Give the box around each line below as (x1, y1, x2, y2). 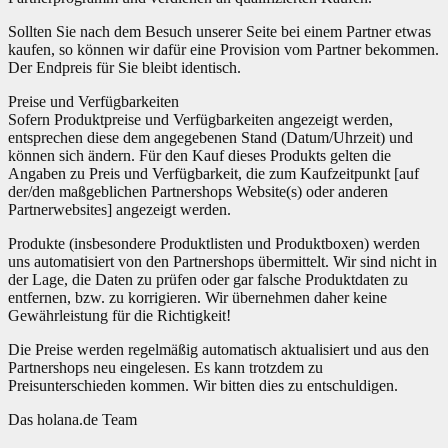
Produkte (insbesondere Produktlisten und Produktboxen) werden (8, 235, 420, 252)
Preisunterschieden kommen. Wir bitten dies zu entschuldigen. (8, 377, 398, 394)
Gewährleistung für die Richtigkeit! (8, 307, 231, 324)
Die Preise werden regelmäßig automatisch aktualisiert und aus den (8, 341, 429, 358)
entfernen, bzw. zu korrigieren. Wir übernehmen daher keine (8, 289, 387, 306)
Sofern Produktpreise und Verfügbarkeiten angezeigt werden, (8, 111, 393, 128)
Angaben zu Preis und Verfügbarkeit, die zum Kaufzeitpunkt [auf (8, 165, 419, 182)
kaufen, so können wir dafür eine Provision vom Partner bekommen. (8, 41, 439, 58)
